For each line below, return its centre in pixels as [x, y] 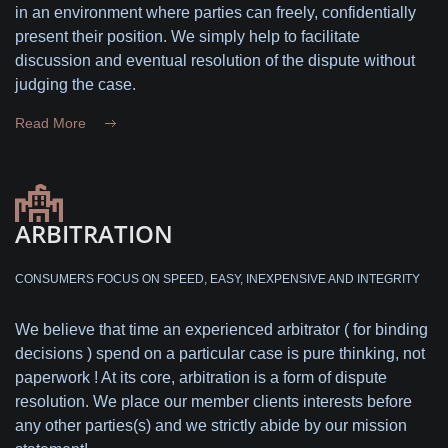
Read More [50, 122]
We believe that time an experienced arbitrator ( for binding [221, 329]
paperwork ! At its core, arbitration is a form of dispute [201, 377]
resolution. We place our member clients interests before [213, 401]
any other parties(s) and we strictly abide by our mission [211, 425]
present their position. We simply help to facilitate [187, 36]
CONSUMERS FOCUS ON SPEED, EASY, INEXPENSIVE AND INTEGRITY [217, 278]
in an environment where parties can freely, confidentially [215, 12]
